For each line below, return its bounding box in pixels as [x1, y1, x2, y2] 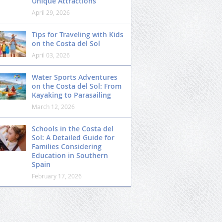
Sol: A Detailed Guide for [32, 133, 114, 142]
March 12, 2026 [32, 103, 75, 111]
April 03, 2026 [32, 51, 70, 59]
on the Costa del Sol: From [32, 81, 121, 91]
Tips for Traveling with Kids [32, 30, 123, 39]
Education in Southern [32, 151, 108, 160]
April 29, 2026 [32, 8, 70, 16]
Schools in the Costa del [32, 124, 113, 133]
